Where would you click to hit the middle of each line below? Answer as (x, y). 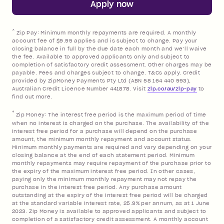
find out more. (32, 97)
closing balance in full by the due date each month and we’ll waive (109, 49)
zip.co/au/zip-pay (172, 89)
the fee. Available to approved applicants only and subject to (101, 57)
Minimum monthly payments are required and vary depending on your (112, 147)
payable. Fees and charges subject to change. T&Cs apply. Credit (106, 73)
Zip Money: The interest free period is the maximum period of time (111, 115)
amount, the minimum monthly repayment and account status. (102, 139)
